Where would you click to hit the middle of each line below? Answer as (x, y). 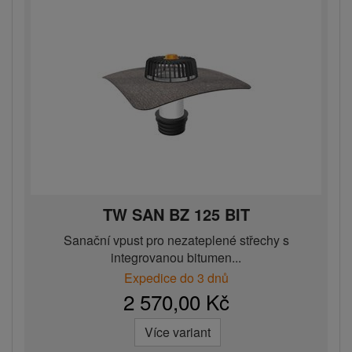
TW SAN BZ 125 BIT (176, 214)
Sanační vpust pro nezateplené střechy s (176, 240)
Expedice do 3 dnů (176, 278)
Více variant (178, 332)
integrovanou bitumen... (176, 258)
